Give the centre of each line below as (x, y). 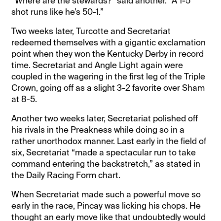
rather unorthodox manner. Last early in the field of (109, 141)
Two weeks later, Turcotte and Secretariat (91, 31)
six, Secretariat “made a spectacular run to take (104, 152)
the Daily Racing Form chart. (66, 175)
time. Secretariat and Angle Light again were (97, 65)
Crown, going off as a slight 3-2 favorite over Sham (108, 88)
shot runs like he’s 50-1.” (58, 12)
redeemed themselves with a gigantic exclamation (109, 42)
